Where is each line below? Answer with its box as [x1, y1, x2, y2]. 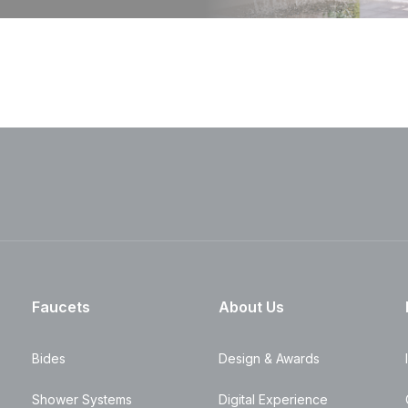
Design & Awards [218, 351, 320, 366]
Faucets [31, 298, 90, 316]
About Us [218, 298, 284, 316]
